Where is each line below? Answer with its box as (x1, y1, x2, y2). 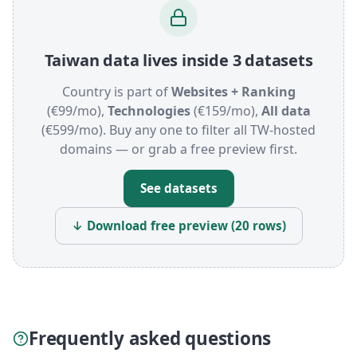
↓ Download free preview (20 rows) (71, 218, 286, 234)
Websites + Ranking (171, 83, 296, 101)
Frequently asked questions (29, 326, 272, 351)
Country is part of (61, 83, 171, 101)
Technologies (107, 102, 190, 120)
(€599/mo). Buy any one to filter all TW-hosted (41, 121, 316, 139)
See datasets (139, 180, 218, 197)
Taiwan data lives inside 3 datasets (44, 49, 313, 72)
